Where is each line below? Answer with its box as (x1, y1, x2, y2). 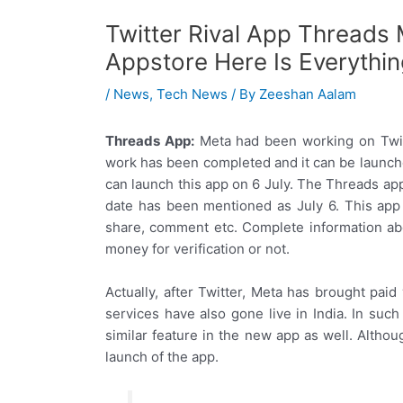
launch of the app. (105, 348, 219, 365)
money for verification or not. (105, 240, 290, 257)
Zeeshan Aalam (259, 85, 356, 103)
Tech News (157, 85, 228, 103)
